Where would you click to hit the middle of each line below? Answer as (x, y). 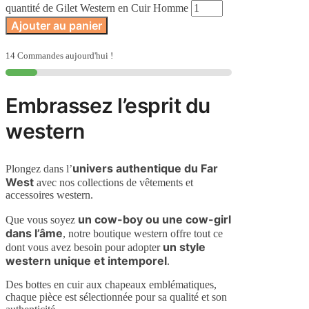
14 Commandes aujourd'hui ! (59, 56)
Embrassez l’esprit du (108, 106)
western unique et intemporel (86, 260)
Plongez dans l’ (39, 168)
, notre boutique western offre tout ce (143, 233)
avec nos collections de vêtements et (113, 182)
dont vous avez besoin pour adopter (84, 247)
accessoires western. (49, 195)
